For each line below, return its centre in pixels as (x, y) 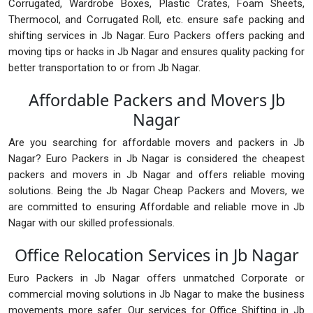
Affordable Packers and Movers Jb (156, 100)
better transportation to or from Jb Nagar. (104, 68)
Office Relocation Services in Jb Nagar (156, 255)
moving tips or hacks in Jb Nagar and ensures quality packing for (156, 52)
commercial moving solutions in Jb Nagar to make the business (156, 294)
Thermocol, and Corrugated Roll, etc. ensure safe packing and (156, 20)
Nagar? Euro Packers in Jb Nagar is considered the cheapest (156, 159)
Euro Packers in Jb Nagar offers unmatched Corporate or (156, 278)
